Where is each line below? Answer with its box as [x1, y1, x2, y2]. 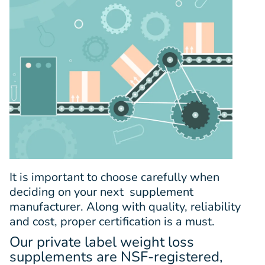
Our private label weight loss [9, 232, 194, 251]
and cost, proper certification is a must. [9, 213, 218, 230]
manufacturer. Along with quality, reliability [9, 198, 241, 215]
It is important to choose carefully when [9, 169, 219, 185]
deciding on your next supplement [9, 183, 193, 200]
